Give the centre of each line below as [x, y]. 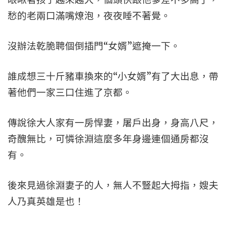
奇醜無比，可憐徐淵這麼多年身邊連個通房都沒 [108, 139]
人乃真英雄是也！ [46, 202]
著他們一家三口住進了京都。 [70, 93]
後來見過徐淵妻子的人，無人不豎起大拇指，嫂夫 [113, 185]
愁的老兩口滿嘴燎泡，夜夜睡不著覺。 [89, 16]
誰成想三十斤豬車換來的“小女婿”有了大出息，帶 [113, 76]
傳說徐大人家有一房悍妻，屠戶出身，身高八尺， [113, 123]
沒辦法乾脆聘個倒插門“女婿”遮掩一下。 [94, 46]
